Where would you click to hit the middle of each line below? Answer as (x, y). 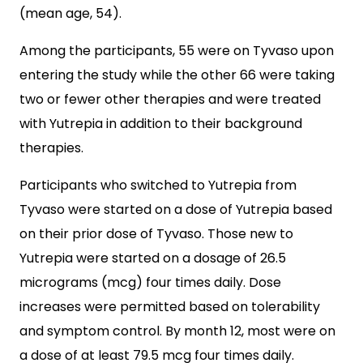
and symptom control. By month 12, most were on (177, 331)
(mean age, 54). (70, 13)
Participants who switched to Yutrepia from (158, 185)
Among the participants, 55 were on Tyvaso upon (177, 51)
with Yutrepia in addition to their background (161, 124)
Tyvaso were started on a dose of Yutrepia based (176, 209)
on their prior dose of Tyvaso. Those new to (156, 234)
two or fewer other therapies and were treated (170, 99)
